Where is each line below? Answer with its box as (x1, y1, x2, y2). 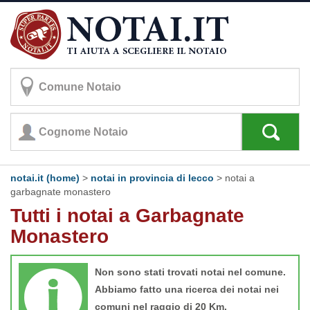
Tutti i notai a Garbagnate (10, 205, 244, 226)
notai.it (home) (10, 172, 80, 183)
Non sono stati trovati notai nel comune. (95, 266, 286, 277)
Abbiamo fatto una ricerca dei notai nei (95, 284, 279, 295)
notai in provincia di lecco (91, 172, 214, 183)
